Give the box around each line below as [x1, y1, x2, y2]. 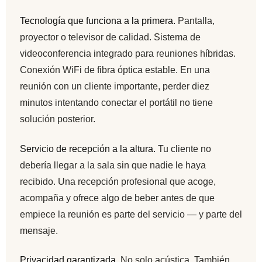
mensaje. [20, 225, 58, 236]
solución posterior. [20, 114, 95, 125]
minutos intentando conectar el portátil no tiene [20, 98, 213, 108]
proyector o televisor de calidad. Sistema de [20, 32, 201, 43]
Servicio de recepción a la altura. [20, 143, 156, 154]
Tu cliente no [156, 143, 211, 154]
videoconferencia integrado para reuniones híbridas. [20, 49, 236, 59]
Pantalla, [175, 16, 215, 26]
